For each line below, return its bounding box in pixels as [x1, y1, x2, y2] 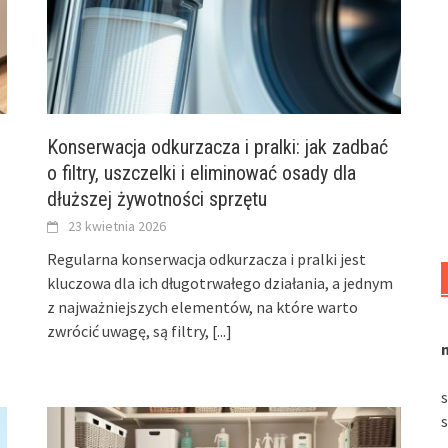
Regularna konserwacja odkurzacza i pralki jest [47, 248, 367, 269]
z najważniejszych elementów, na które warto [47, 296, 359, 317]
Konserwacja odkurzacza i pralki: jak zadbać [47, 134, 389, 159]
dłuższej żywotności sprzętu [47, 186, 268, 211]
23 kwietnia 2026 [68, 216, 167, 235]
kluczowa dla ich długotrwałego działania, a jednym [47, 272, 394, 293]
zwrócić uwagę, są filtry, [47, 320, 213, 341]
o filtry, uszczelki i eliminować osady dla [47, 160, 357, 185]
